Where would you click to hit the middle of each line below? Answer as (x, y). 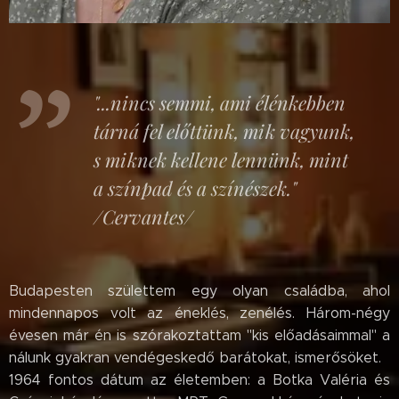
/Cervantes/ (143, 216)
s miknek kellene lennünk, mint (221, 159)
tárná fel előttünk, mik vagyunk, (224, 130)
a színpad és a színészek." (195, 187)
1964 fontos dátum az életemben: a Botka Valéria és (199, 379)
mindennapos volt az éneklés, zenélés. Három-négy (199, 313)
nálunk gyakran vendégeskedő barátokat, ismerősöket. (195, 357)
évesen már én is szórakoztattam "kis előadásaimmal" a (199, 335)
